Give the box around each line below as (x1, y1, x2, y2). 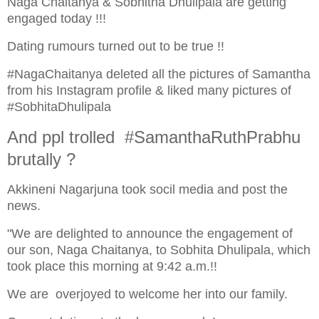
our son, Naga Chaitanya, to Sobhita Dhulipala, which (7, 243, 310, 258)
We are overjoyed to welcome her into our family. (7, 286, 288, 301)
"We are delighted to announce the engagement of (7, 226, 293, 241)
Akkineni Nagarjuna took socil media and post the (7, 182, 288, 197)
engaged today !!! (7, 11, 106, 26)
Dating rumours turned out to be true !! (7, 38, 224, 53)
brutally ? (7, 150, 75, 169)
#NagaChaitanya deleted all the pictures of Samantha (7, 66, 310, 81)
